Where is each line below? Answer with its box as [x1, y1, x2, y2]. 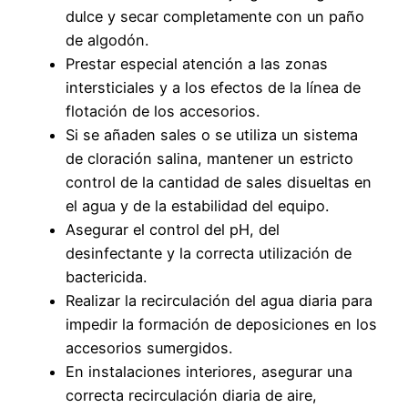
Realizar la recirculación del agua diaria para [66, 291, 372, 310]
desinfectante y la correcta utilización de [66, 243, 352, 262]
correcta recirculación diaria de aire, [66, 385, 317, 404]
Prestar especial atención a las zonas [66, 54, 328, 73]
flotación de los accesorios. [66, 101, 260, 120]
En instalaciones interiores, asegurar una [66, 362, 352, 381]
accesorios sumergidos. [66, 338, 232, 357]
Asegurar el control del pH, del [66, 219, 280, 239]
